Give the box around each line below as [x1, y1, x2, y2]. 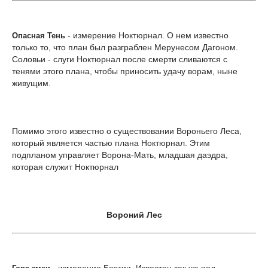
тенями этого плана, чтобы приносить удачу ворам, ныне [12, 66, 237, 76]
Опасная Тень [12, 31, 65, 40]
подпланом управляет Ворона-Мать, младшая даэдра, [12, 150, 228, 160]
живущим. [12, 78, 51, 88]
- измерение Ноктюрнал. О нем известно [65, 31, 229, 40]
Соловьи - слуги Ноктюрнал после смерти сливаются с [12, 54, 227, 64]
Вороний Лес [106, 210, 162, 220]
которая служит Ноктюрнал [12, 162, 118, 172]
